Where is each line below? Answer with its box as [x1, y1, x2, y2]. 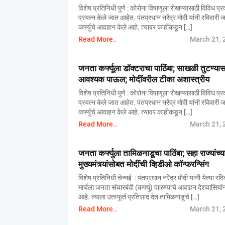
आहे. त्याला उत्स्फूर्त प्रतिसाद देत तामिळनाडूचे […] [78, 193, 199, 201]
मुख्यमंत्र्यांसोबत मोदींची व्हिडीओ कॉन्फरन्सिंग [78, 159, 209, 170]
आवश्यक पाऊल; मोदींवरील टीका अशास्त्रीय [78, 74, 209, 85]
